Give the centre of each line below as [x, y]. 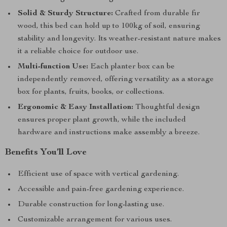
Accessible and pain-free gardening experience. [101, 190]
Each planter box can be [131, 67]
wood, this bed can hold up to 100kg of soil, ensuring [109, 26]
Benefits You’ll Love [46, 153]
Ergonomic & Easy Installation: [75, 107]
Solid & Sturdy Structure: [65, 14]
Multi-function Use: [53, 67]
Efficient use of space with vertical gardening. [98, 174]
